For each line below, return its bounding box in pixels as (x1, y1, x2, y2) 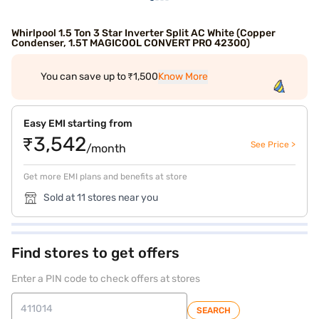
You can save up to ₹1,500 (40, 70, 158, 83)
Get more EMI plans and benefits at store (23, 172, 187, 182)
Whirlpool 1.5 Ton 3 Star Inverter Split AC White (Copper (11, 27, 276, 39)
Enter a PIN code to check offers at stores (11, 273, 200, 285)
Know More (157, 70, 208, 83)
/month (86, 142, 126, 155)
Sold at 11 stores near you (43, 192, 158, 204)
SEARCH (197, 305, 231, 315)
